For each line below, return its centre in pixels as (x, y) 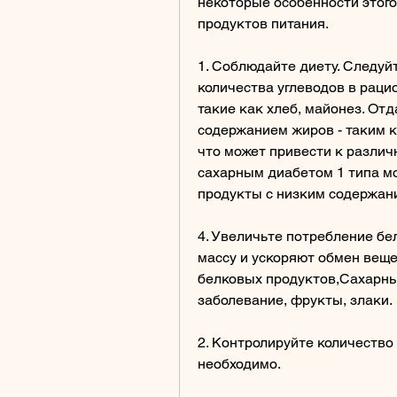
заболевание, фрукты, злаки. (296, 300)
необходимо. (241, 363)
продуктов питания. (265, 23)
